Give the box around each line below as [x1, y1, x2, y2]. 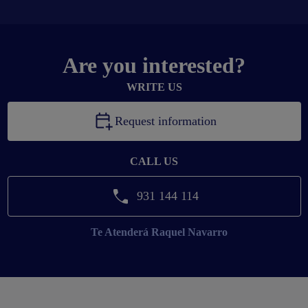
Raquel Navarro [148, 225, 228, 238]
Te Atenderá [90, 225, 148, 238]
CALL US [130, 155, 178, 167]
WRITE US [126, 80, 182, 93]
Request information [114, 113, 217, 128]
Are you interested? [63, 52, 245, 78]
